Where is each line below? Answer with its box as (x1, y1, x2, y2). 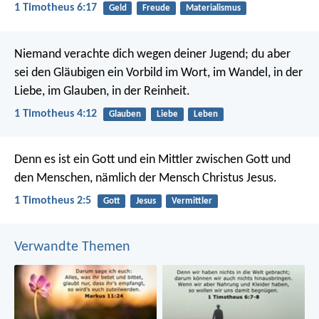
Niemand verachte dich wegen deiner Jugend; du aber (14, 47, 291, 61)
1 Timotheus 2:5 (14, 195, 91, 207)
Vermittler (171, 196, 212, 206)
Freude (142, 4, 170, 14)
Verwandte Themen (14, 240, 130, 255)
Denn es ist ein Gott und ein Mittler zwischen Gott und (14, 152, 291, 167)
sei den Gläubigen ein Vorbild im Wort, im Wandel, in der (14, 66, 303, 80)
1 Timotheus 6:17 (14, 2, 97, 14)
